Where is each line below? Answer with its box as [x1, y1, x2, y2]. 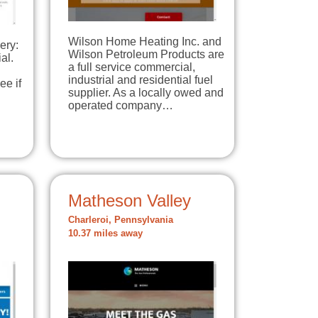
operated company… [68, 99, 173, 111]
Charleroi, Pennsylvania [68, 214, 173, 225]
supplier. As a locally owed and [68, 86, 224, 99]
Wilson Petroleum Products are [68, 48, 224, 60]
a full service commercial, [68, 60, 195, 73]
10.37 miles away [68, 228, 143, 238]
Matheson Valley [68, 190, 191, 210]
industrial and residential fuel [68, 73, 213, 86]
